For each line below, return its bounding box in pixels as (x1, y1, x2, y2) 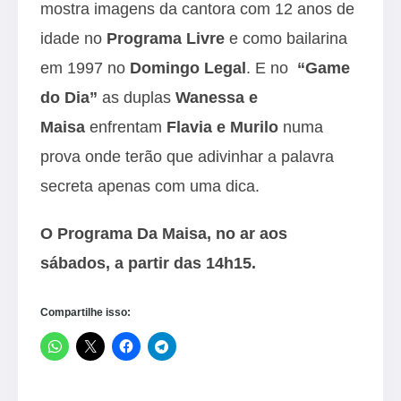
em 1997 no (40, 58, 130, 77)
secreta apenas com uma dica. (40, 176, 260, 195)
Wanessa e (175, 88, 258, 107)
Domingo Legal (130, 58, 246, 77)
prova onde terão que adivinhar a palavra (40, 147, 334, 166)
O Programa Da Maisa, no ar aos (40, 224, 287, 243)
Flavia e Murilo (166, 117, 278, 136)
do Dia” (40, 88, 98, 107)
